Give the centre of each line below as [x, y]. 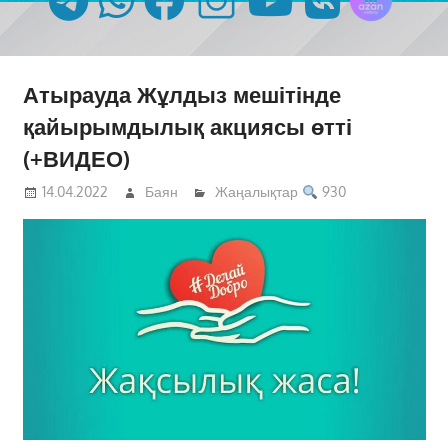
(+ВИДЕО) [76, 157]
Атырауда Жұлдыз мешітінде [181, 93]
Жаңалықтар [257, 192]
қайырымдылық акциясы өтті [187, 125]
